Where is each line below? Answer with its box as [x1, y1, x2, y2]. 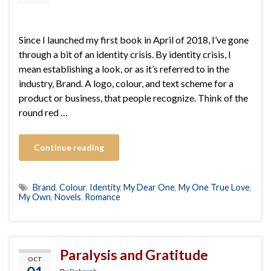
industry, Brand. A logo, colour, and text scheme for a [19, 77, 233, 89]
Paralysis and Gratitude [60, 246, 208, 263]
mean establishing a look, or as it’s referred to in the [19, 62, 229, 74]
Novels [54, 191, 81, 202]
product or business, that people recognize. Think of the [19, 91, 248, 103]
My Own [19, 191, 51, 202]
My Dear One [123, 181, 175, 192]
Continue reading [34, 142, 104, 152]
